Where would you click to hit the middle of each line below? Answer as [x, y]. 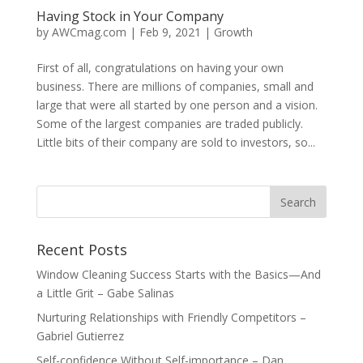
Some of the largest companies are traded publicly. [169, 124]
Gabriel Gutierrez [80, 336]
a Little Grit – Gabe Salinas [105, 293]
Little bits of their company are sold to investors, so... [175, 143]
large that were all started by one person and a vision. [177, 105]
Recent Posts [81, 250]
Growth [233, 32]
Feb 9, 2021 [170, 32]
